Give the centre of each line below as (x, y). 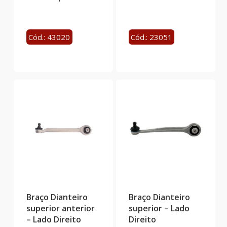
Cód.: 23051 (152, 37)
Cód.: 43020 (49, 37)
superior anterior (60, 209)
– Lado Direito (53, 220)
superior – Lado (159, 209)
